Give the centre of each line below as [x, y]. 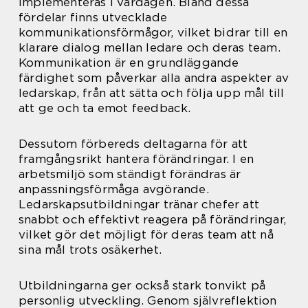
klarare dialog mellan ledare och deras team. [150, 47]
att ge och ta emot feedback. [105, 108]
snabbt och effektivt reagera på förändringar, [153, 219]
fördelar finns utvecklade [93, 17]
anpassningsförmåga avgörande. [114, 189]
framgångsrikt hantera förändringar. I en [136, 159]
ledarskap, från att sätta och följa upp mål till [152, 93]
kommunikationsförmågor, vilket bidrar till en [153, 32]
